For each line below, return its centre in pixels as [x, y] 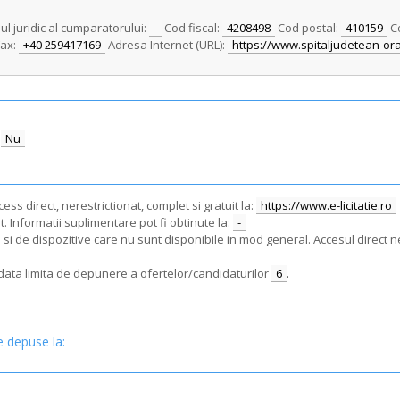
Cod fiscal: [192, 28]
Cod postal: [308, 28]
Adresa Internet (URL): [167, 45]
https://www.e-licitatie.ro [326, 205]
